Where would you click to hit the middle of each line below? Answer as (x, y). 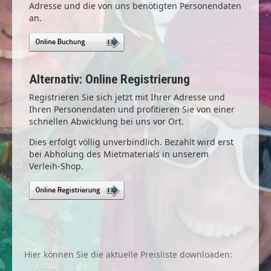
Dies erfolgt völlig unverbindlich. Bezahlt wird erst (131, 142)
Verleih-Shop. (56, 166)
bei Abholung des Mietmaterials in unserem (119, 154)
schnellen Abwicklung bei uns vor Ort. (106, 121)
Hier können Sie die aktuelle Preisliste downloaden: (128, 254)
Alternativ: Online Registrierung (109, 79)
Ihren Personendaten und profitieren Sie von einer (132, 109)
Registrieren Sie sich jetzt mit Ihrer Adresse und (127, 97)
